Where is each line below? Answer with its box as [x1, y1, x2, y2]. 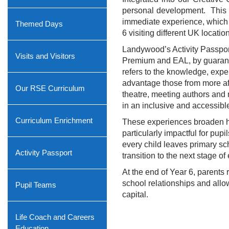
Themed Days [15, 19, 63, 28]
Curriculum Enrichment [15, 116, 93, 125]
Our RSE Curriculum [15, 84, 85, 93]
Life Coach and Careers [15, 213, 95, 221]
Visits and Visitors [15, 52, 75, 60]
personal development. [122, 6, 205, 15]
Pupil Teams [15, 180, 56, 189]
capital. [122, 190, 148, 199]
